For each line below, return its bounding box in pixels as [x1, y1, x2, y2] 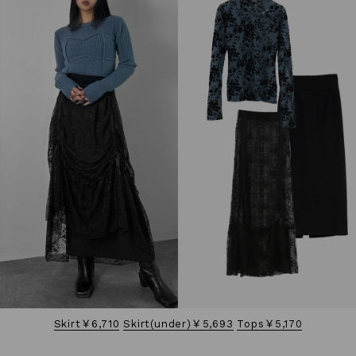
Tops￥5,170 [237, 317, 303, 330]
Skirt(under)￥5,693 [123, 317, 234, 330]
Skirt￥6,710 [53, 317, 120, 330]
